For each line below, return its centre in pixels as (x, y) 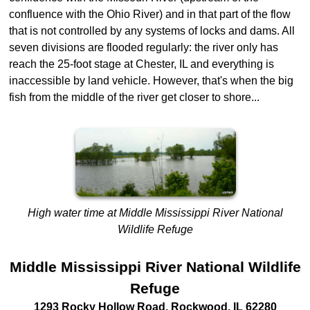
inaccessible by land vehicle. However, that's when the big (151, 80)
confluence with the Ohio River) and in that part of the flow (150, 14)
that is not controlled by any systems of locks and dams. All (152, 30)
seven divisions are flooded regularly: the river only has (144, 47)
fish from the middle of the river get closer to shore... (134, 97)
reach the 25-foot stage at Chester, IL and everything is (142, 64)
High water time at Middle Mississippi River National (156, 213)
